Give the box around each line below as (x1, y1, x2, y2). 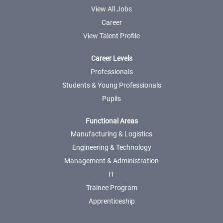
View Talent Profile (83, 32, 140, 40)
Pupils (102, 94, 121, 103)
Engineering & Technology (72, 143, 151, 152)
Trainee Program (86, 184, 137, 192)
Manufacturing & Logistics (71, 130, 152, 138)
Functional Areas (85, 116, 138, 125)
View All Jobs (91, 5, 132, 13)
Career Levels (91, 54, 132, 63)
